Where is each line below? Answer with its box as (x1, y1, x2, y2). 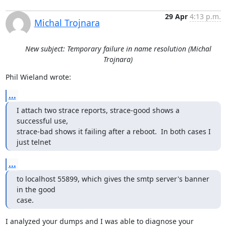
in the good (16, 185, 55, 194)
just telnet (16, 137, 51, 147)
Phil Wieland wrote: (5, 72, 71, 82)
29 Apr (164, 12, 188, 21)
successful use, (16, 116, 70, 126)
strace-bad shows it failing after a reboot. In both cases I (16, 127, 211, 136)
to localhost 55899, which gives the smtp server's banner (16, 174, 209, 184)
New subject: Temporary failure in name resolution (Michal (25, 44, 211, 53)
